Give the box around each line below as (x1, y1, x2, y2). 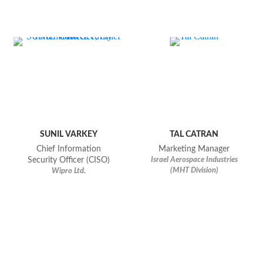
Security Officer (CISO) (28, 156, 110, 165)
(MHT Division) (170, 167, 218, 175)
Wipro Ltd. (52, 167, 86, 176)
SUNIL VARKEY (40, 130, 98, 139)
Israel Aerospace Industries (150, 156, 238, 164)
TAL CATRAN (170, 130, 219, 139)
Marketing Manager (159, 145, 230, 154)
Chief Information (36, 145, 102, 154)
